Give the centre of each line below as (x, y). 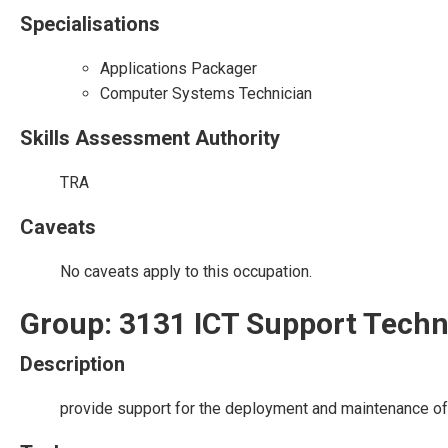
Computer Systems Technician (206, 93)
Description (72, 364)
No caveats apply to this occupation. (186, 271)
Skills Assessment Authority (150, 138)
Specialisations (90, 24)
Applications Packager (178, 68)
